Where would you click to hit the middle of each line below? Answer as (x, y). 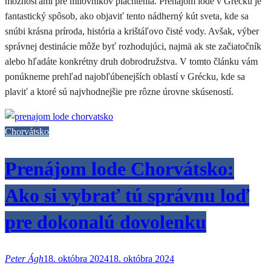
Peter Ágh (24, 259)
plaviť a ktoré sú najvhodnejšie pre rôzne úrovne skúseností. (119, 92)
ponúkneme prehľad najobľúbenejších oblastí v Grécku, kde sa (125, 77)
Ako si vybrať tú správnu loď (127, 195)
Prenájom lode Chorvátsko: (119, 168)
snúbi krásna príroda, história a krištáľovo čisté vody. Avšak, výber (132, 31)
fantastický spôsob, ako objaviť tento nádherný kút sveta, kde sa (127, 16)
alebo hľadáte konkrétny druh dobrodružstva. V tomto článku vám (131, 62)
